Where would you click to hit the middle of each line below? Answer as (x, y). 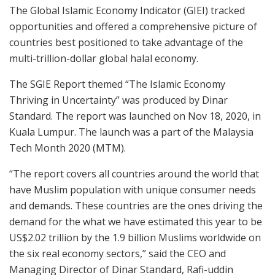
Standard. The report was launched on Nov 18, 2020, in (135, 116)
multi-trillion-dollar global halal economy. (104, 59)
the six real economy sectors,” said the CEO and (118, 254)
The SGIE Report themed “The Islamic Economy (117, 84)
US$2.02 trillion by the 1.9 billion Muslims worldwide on (135, 238)
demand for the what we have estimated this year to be (136, 222)
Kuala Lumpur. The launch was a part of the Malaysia (131, 132)
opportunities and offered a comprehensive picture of (133, 27)
